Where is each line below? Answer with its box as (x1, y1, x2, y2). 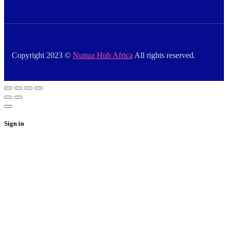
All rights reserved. (133, 50, 195, 60)
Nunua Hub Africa (73, 50, 133, 60)
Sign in (4, 120, 24, 128)
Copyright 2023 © (12, 50, 73, 60)
